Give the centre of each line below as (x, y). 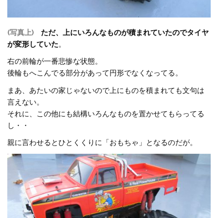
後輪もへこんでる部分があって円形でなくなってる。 (95, 73)
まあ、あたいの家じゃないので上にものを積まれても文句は (106, 90)
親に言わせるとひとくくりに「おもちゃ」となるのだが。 (102, 143)
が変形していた (33, 44)
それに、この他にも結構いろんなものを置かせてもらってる (106, 114)
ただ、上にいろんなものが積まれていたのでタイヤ (125, 32)
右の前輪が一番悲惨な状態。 (55, 62)
